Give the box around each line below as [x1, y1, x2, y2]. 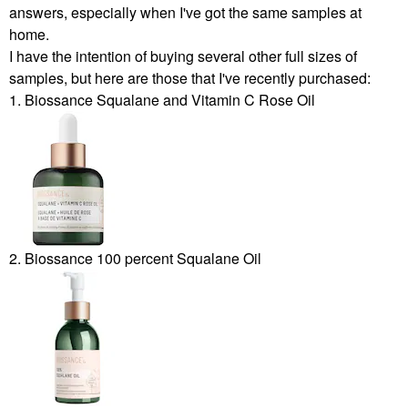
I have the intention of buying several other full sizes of [9, 45, 357, 66]
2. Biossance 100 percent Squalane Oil [9, 247, 261, 269]
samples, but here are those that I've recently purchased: [9, 66, 371, 88]
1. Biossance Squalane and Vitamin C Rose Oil [9, 88, 315, 110]
